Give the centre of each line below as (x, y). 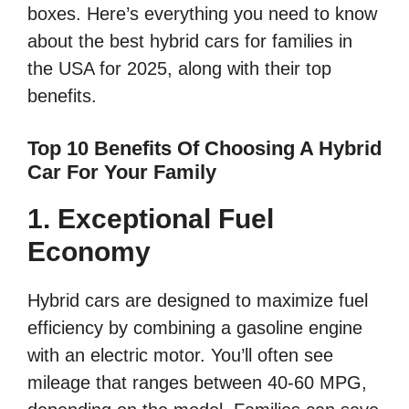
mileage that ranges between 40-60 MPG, (197, 383)
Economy (89, 252)
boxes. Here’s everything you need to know (202, 14)
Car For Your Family (122, 173)
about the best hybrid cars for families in (190, 42)
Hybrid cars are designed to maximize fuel (198, 301)
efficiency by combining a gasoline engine (195, 328)
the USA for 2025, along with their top (179, 69)
